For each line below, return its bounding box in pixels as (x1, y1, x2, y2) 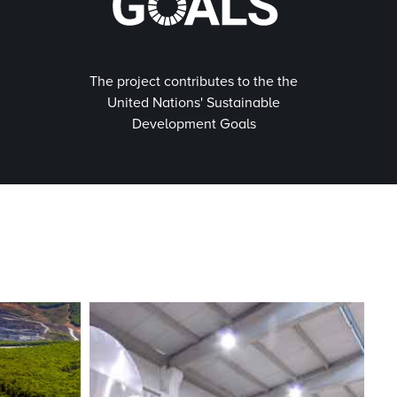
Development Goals (131, 115, 256, 133)
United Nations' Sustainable (107, 94, 281, 112)
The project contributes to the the (90, 73, 299, 90)
